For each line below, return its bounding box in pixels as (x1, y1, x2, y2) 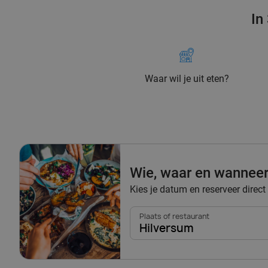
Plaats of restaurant (139, 211, 209, 222)
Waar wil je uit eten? (144, 73, 229, 85)
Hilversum (139, 221, 194, 236)
